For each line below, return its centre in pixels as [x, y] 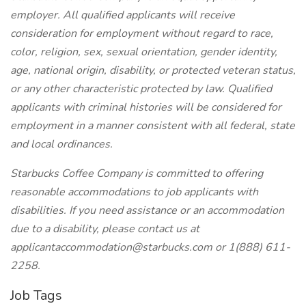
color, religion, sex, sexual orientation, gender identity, [144, 52]
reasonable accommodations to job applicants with [134, 192]
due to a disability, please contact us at [105, 229]
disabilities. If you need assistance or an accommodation [147, 210]
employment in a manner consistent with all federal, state [153, 126]
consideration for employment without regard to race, [142, 33]
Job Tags [36, 295]
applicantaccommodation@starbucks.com [113, 247]
